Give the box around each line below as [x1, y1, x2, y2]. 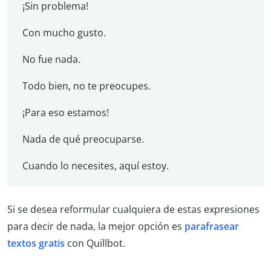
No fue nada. [22, 52, 80, 66]
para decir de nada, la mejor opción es [7, 220, 184, 233]
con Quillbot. [65, 237, 125, 250]
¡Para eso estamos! [22, 105, 109, 119]
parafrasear [184, 220, 239, 233]
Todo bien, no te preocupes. [22, 79, 151, 93]
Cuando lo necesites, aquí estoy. [22, 158, 169, 172]
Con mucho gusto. [22, 25, 106, 39]
